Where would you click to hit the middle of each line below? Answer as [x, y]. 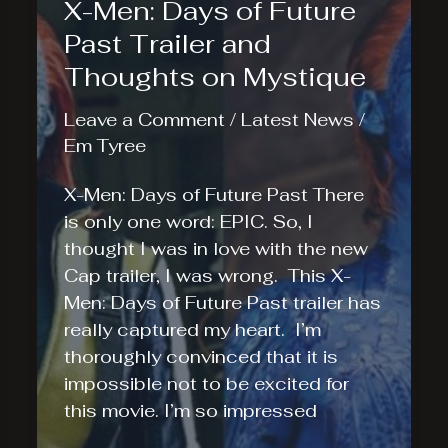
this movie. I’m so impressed [191, 410]
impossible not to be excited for [207, 383]
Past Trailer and [168, 44]
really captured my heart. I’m [193, 329]
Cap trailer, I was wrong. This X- [208, 275]
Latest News [298, 119]
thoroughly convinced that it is [201, 356]
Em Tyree [105, 145]
